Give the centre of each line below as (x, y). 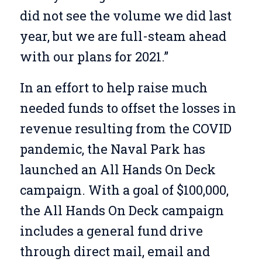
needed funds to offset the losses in (128, 108)
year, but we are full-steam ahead (123, 36)
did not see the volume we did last (125, 15)
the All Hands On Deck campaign (122, 211)
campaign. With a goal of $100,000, (124, 190)
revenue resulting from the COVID (125, 129)
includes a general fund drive (111, 231)
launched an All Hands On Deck (118, 170)
